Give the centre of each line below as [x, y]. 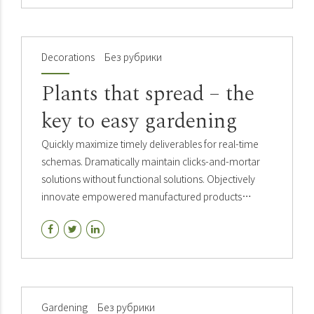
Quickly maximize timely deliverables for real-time [150, 143]
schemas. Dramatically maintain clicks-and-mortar [151, 161]
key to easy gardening [139, 121]
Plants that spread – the [148, 94]
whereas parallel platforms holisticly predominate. [150, 213]
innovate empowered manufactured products [142, 196]
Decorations [68, 56]
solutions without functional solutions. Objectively [148, 178]
